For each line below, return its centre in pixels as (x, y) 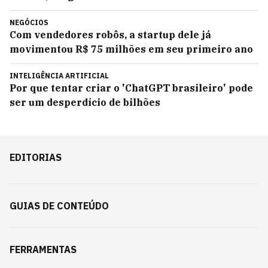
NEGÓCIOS (29, 22)
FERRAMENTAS (43, 249)
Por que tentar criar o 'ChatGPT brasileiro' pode (131, 88)
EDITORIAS (36, 157)
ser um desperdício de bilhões (85, 102)
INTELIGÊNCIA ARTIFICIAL (59, 76)
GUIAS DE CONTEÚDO (59, 206)
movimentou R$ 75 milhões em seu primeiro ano (131, 49)
